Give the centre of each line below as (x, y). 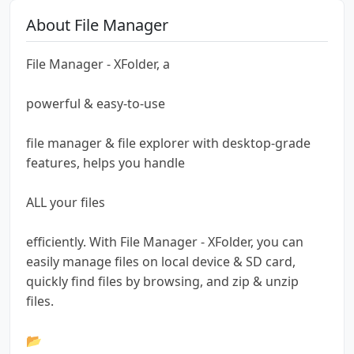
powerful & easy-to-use (96, 103)
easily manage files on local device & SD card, (161, 261)
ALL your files (66, 202)
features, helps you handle (105, 162)
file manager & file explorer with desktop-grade (168, 143)
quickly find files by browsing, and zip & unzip (162, 281)
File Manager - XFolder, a (98, 64)
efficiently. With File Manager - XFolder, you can (165, 241)
